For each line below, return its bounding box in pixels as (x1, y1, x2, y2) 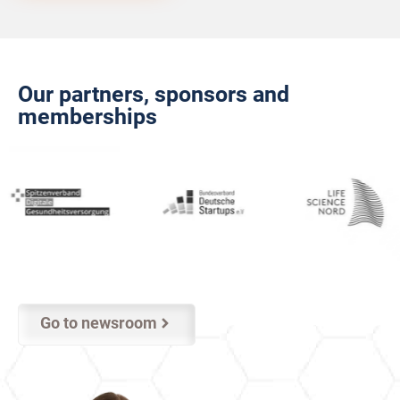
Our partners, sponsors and (18, 80, 289, 107)
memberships (18, 103, 157, 129)
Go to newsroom (40, 312, 157, 332)
